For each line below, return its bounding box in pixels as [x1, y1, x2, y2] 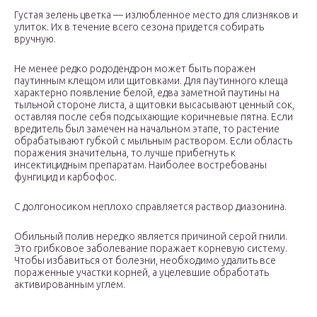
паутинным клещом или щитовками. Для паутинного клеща [14, 75, 288, 87]
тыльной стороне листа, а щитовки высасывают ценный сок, [14, 99, 294, 111]
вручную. [14, 33, 56, 45]
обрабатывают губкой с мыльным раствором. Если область [14, 135, 292, 147]
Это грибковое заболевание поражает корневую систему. [14, 243, 287, 255]
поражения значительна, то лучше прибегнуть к [14, 147, 236, 159]
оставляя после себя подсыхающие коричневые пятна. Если [14, 111, 293, 123]
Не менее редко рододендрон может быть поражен [14, 63, 255, 75]
